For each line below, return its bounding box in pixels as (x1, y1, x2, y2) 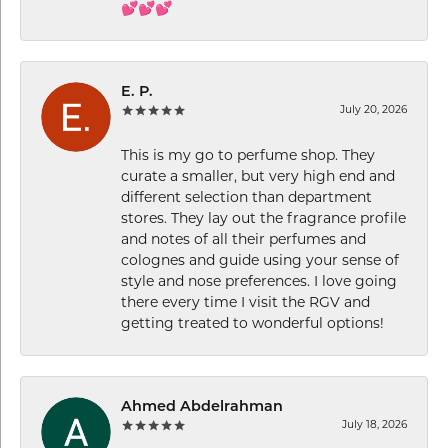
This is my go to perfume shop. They (121, 148, 375, 164)
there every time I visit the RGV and (121, 295, 370, 311)
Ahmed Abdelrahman (121, 399, 283, 415)
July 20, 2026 (340, 104, 407, 116)
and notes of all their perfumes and (121, 232, 366, 248)
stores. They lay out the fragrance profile (121, 211, 406, 227)
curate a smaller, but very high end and (121, 169, 395, 185)
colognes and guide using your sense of (121, 253, 399, 269)
